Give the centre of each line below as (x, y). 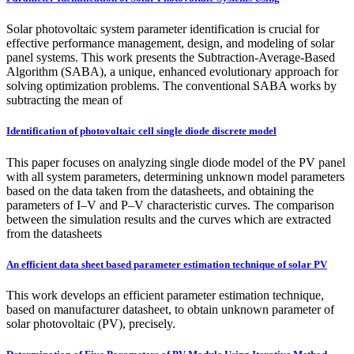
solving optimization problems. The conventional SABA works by (171, 86)
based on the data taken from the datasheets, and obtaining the (160, 190)
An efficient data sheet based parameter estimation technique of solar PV (167, 264)
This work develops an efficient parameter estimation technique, (165, 295)
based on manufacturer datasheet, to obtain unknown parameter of (170, 309)
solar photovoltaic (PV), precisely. (91, 323)
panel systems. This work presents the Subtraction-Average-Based (171, 58)
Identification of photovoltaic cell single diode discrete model (141, 131)
